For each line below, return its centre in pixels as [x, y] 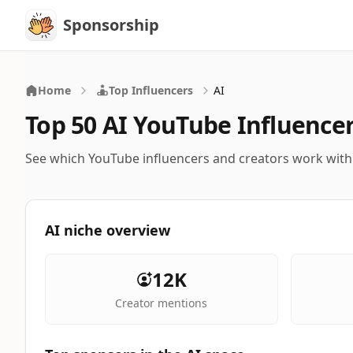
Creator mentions [162, 303]
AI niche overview [108, 230]
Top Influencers [151, 90]
